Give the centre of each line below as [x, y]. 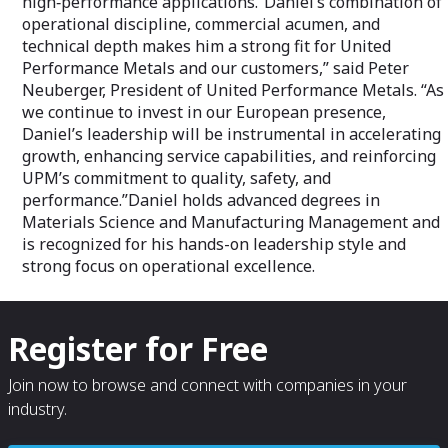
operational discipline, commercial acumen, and [201, 24]
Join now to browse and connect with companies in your [207, 385]
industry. [37, 409]
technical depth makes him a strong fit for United [206, 46]
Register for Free [138, 348]
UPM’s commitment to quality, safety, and [176, 178]
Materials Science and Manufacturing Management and [231, 222]
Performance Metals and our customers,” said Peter [215, 68]
